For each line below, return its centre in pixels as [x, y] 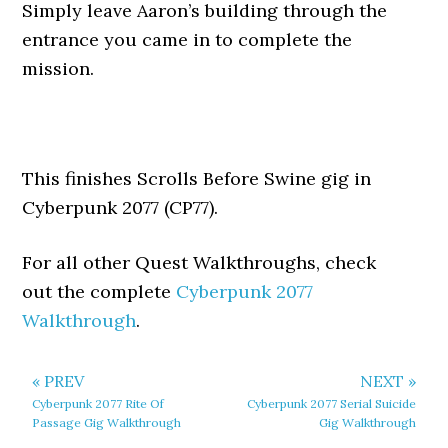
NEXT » [387, 381]
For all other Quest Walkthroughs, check [199, 262]
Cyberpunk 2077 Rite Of [98, 403]
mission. [58, 68]
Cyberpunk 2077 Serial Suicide [331, 403]
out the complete [99, 291]
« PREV [58, 381]
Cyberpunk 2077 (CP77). [120, 207]
